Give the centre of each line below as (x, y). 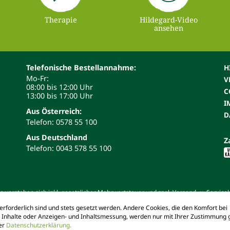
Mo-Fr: (37, 78)
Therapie (61, 20)
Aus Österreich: (54, 111)
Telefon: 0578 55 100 (61, 122)
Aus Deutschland (56, 137)
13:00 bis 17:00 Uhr (59, 95)
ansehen (169, 28)
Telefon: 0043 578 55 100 (69, 148)
